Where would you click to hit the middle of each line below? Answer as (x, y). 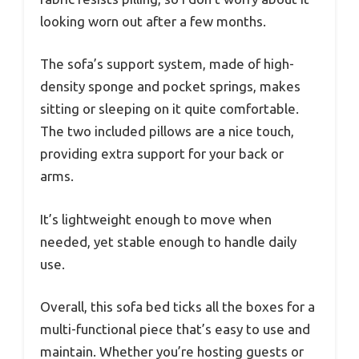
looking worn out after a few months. (153, 21)
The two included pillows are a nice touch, (167, 131)
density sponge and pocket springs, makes (170, 87)
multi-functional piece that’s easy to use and (175, 329)
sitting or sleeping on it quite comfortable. (169, 109)
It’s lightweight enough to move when (156, 219)
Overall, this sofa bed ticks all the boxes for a (177, 307)
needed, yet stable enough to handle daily (168, 241)
